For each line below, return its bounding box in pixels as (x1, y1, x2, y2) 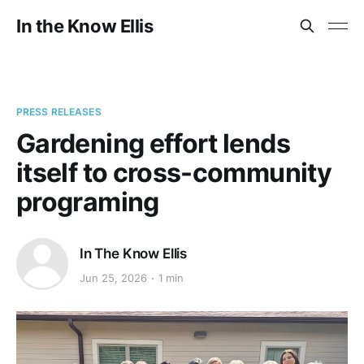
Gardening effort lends (16, 128, 290, 159)
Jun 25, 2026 (80, 271, 147, 285)
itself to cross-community (16, 157, 331, 188)
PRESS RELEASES (16, 106, 102, 118)
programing (16, 186, 159, 218)
